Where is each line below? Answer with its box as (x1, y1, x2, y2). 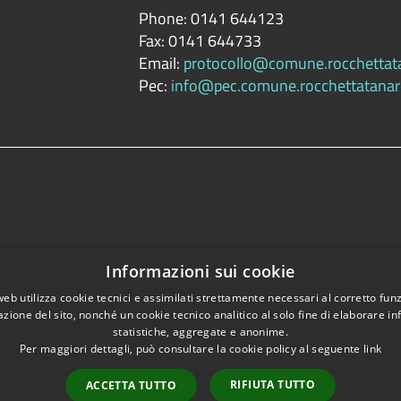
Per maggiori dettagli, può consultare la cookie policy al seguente (19, 341, 363, 356)
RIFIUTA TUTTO (230, 377, 316, 392)
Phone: (138, 6, 187, 30)
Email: (138, 51, 180, 75)
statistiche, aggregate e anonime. (113, 324, 288, 339)
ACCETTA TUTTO (85, 378, 176, 393)
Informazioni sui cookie (106, 260, 295, 282)
